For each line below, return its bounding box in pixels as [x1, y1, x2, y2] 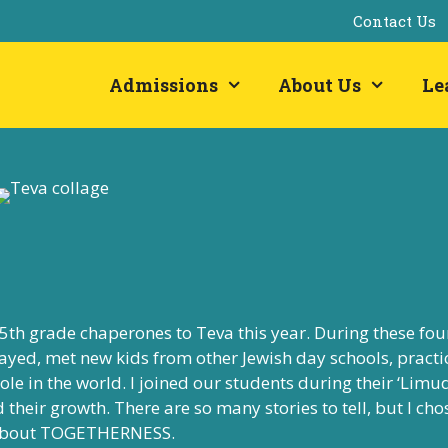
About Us [278, 73, 362, 97]
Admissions [109, 73, 219, 97]
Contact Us [353, 11, 436, 31]
